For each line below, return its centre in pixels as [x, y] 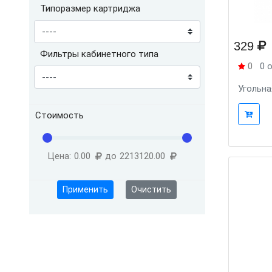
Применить [86, 189]
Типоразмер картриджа [90, 8]
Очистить [151, 189]
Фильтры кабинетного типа [99, 54]
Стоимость [59, 115]
